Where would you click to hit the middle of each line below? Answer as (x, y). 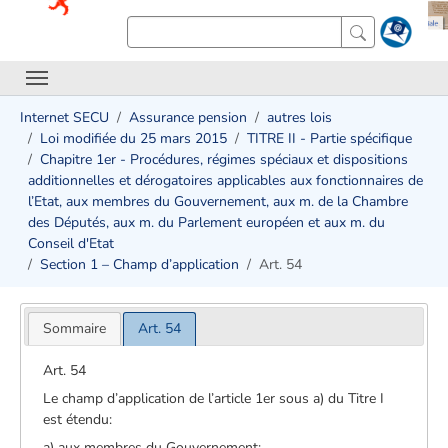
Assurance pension (188, 117)
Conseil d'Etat (71, 243)
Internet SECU (64, 117)
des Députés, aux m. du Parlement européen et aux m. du (206, 222)
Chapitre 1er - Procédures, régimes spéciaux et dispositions (224, 159)
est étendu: (78, 419)
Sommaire (74, 328)
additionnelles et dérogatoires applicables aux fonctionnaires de (225, 180)
